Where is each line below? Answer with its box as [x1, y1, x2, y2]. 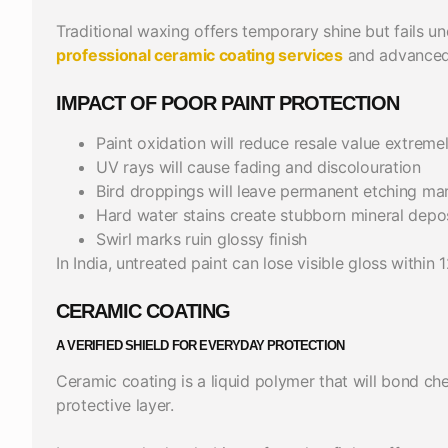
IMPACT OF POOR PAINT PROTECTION [56, 91, 399, 114]
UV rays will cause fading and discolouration [96, 156, 426, 177]
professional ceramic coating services [56, 44, 343, 65]
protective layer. [56, 394, 174, 415]
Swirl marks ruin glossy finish [96, 228, 307, 249]
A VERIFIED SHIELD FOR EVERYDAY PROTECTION [56, 337, 345, 353]
